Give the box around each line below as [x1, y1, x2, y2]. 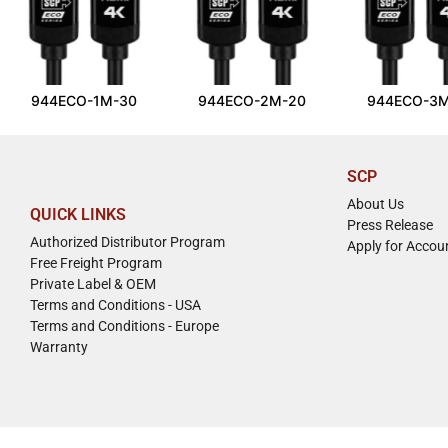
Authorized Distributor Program [30, 234, 225, 251]
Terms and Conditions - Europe [30, 318, 219, 335]
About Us [346, 195, 404, 212]
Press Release [346, 216, 433, 233]
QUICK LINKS [30, 205, 126, 225]
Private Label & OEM [30, 276, 156, 293]
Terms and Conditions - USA [30, 297, 201, 314]
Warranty [30, 339, 88, 356]
